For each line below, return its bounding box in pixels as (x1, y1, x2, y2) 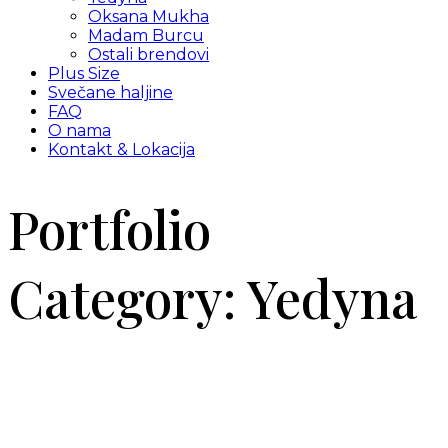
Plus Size (48, 64, 120, 83)
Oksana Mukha (88, 7, 209, 26)
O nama (48, 121, 111, 140)
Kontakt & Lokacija (48, 140, 195, 159)
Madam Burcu (88, 26, 204, 45)
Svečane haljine (48, 83, 173, 102)
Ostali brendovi (88, 45, 209, 64)
